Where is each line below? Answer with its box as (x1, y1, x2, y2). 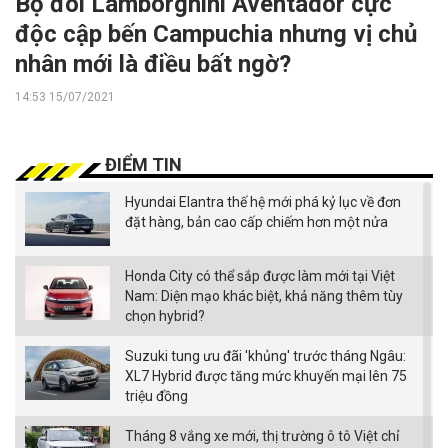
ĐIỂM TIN (105, 154, 182, 176)
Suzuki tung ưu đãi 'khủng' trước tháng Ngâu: (125, 348, 406, 365)
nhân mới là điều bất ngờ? (15, 50, 291, 79)
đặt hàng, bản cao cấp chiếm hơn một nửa (125, 214, 388, 231)
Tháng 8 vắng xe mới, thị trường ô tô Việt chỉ (125, 428, 399, 445)
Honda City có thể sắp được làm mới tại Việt (125, 268, 395, 285)
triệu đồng (125, 388, 188, 405)
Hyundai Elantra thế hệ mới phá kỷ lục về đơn (125, 194, 401, 211)
